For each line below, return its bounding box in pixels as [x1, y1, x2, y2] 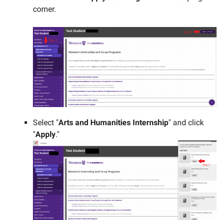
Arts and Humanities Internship [58, 117, 168, 127]
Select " [32, 117, 58, 127]
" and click [168, 117, 204, 127]
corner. [32, 4, 56, 14]
